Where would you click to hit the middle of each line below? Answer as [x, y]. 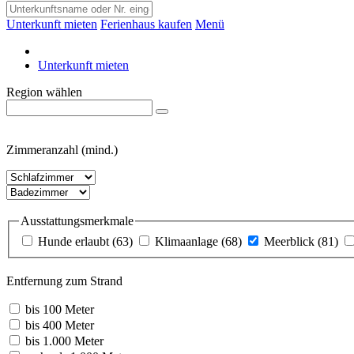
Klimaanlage [188, 241]
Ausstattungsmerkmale [77, 221]
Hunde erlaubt [75, 241]
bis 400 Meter [60, 325]
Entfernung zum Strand [64, 281]
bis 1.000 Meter [64, 341]
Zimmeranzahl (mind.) [62, 150]
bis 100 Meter [60, 309]
